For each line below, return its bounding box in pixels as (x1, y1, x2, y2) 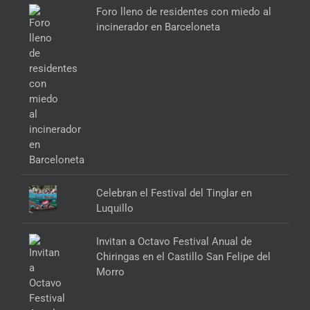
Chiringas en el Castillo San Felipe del (96, 250, 271, 263)
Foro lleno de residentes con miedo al (96, 5, 272, 18)
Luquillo (96, 201, 134, 215)
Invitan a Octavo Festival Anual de (96, 235, 253, 248)
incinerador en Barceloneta (96, 20, 221, 33)
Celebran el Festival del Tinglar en (96, 186, 253, 199)
